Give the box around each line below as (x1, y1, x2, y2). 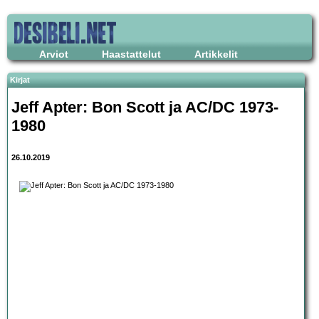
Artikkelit (194, 48, 238, 60)
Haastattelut (102, 48, 161, 60)
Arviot (39, 48, 68, 60)
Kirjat (10, 75, 30, 84)
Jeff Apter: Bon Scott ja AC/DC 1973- (11, 98, 278, 116)
